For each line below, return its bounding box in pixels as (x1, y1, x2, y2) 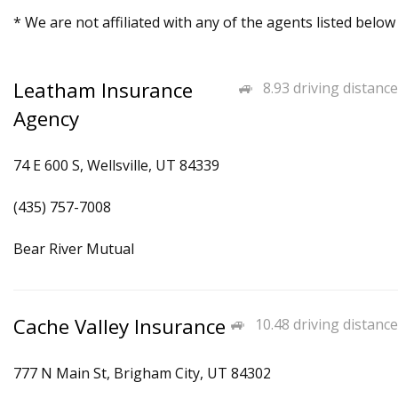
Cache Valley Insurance (13, 313, 226, 340)
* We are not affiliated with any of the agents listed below (13, 12, 395, 32)
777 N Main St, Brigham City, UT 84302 (13, 363, 271, 383)
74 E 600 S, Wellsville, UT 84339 (13, 155, 219, 175)
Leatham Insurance (13, 76, 193, 104)
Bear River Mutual (13, 239, 134, 259)
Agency (13, 105, 79, 132)
